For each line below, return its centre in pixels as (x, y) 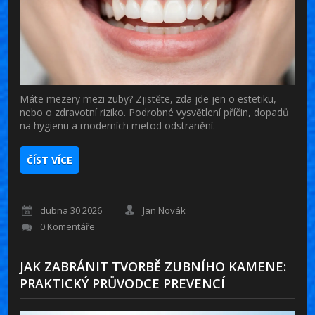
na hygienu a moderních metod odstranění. (118, 125)
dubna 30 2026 (71, 211)
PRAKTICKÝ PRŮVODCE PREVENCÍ (123, 283)
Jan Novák (165, 211)
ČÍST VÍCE (50, 160)
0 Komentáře (68, 227)
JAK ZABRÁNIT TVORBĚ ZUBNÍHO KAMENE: (153, 266)
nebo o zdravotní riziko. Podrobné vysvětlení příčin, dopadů (155, 112)
